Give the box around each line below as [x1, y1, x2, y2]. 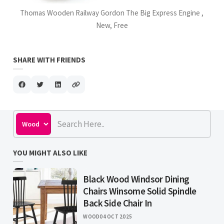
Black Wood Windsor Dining [83, 172, 189, 185]
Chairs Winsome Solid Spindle [83, 184, 196, 197]
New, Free [95, 20, 128, 30]
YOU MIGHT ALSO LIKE [13, 147, 88, 157]
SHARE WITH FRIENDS [13, 55, 86, 65]
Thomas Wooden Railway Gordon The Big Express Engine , [20, 8, 204, 18]
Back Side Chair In [83, 196, 152, 209]
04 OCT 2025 [99, 212, 132, 220]
